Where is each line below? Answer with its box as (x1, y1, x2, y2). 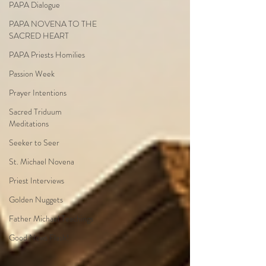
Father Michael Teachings (9, 213, 93, 224)
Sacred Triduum (9, 106, 62, 118)
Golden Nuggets (9, 194, 63, 205)
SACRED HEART (9, 30, 69, 42)
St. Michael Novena (9, 156, 74, 167)
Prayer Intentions (9, 87, 66, 99)
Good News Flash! (9, 232, 69, 243)
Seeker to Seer (9, 137, 59, 148)
